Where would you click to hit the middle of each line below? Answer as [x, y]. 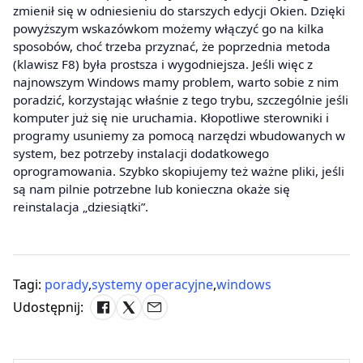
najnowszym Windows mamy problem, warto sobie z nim [176, 82]
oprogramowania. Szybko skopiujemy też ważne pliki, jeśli [179, 171]
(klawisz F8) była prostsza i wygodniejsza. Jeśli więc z [163, 64]
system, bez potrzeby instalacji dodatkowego [141, 154]
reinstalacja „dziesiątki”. [81, 207]
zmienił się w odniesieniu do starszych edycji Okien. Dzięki [179, 11]
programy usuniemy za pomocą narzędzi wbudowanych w [179, 136]
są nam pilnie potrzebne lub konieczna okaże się [152, 189]
